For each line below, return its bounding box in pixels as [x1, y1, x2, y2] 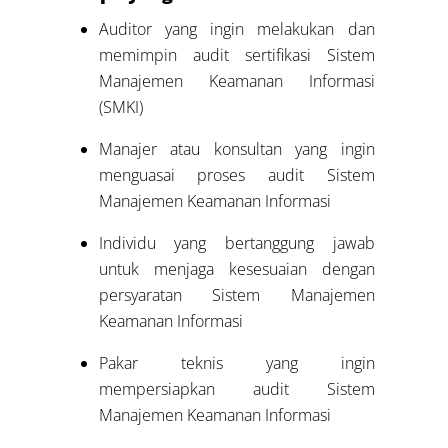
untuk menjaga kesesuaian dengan [98, 257, 375, 280]
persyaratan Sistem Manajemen [98, 283, 375, 306]
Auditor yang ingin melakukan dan [98, 17, 375, 40]
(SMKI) [98, 95, 143, 118]
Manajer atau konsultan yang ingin [98, 137, 375, 160]
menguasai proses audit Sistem [98, 163, 375, 186]
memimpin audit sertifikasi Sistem [98, 43, 375, 66]
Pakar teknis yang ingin [98, 351, 375, 374]
